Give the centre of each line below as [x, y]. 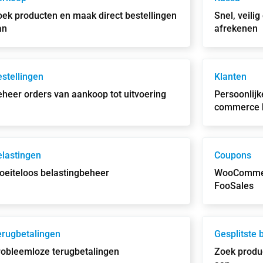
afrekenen [236, 28]
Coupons [232, 155]
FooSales [234, 186]
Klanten [230, 77]
